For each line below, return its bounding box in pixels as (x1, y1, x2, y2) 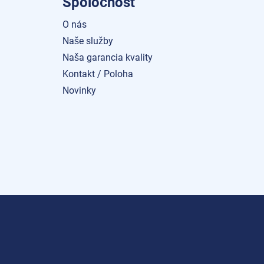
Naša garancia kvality (62, 52, 153, 63)
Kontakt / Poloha (62, 68, 133, 80)
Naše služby (62, 35, 113, 47)
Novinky (62, 85, 96, 96)
